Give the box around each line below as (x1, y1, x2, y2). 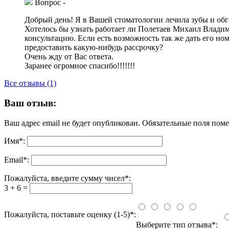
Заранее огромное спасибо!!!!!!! (25, 61, 135, 71)
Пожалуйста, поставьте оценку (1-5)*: (4, 210, 136, 219)
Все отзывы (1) (4, 79, 56, 88)
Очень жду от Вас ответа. (25, 52, 113, 61)
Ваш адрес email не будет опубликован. (4, 118, 140, 127)
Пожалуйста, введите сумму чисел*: (4, 173, 131, 182)
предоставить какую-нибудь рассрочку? (25, 43, 163, 52)
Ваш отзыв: (4, 97, 56, 108)
